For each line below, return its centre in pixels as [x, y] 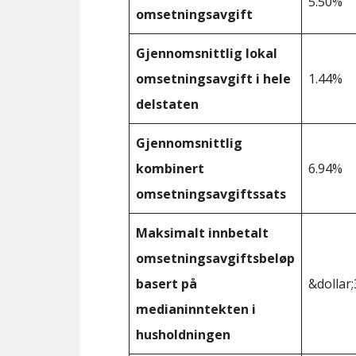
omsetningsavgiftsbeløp [215, 258]
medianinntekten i [196, 309]
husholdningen [183, 334]
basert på [166, 283]
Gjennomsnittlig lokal [207, 53]
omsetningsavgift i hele [213, 78]
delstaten [167, 104]
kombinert [170, 168]
